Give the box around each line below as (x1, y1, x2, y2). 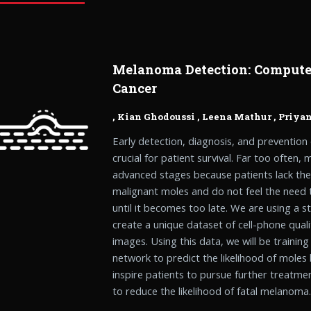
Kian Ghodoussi (117, 110, 196, 123)
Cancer (112, 79, 158, 96)
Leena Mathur (202, 110, 272, 123)
